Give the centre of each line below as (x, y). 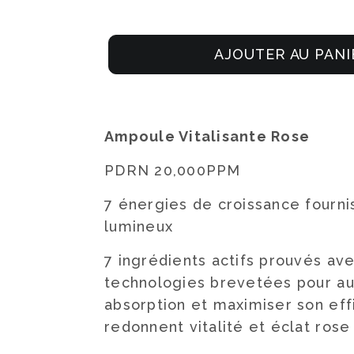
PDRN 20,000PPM (173, 170)
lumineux (139, 226)
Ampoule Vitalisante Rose (207, 136)
